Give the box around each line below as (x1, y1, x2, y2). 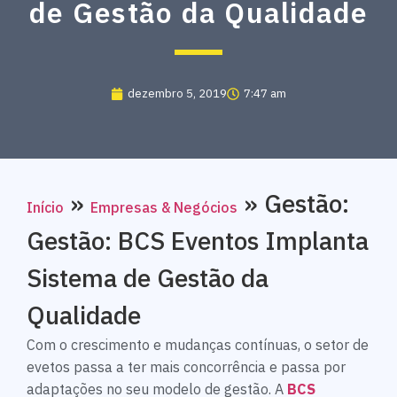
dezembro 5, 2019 (128, 86, 227, 102)
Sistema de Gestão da (27, 261, 269, 295)
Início (27, 198, 64, 217)
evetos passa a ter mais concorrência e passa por (27, 358, 346, 377)
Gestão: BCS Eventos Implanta (27, 224, 369, 258)
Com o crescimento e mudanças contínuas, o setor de (27, 336, 369, 354)
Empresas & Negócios (90, 198, 237, 217)
